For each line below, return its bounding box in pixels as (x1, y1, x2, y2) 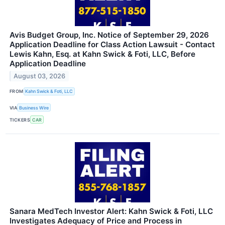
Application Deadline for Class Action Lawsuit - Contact (10, 39, 215, 49)
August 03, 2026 (14, 72, 66, 80)
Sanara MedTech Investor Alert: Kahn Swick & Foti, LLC (10, 206, 213, 216)
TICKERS (10, 117, 31, 123)
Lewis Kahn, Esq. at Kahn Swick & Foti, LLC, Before (10, 49, 195, 59)
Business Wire (19, 104, 49, 110)
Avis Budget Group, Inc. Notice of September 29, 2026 (10, 30, 209, 40)
